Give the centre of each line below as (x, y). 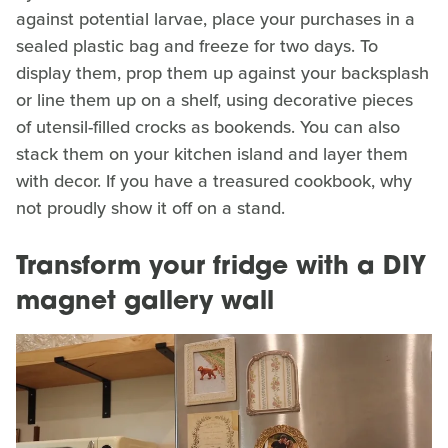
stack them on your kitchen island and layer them (212, 153)
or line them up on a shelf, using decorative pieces (214, 99)
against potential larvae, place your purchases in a (215, 18)
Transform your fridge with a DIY (221, 267)
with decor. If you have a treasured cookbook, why (214, 180)
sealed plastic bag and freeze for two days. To (197, 45)
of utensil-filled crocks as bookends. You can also (208, 126)
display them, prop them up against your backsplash (222, 72)
